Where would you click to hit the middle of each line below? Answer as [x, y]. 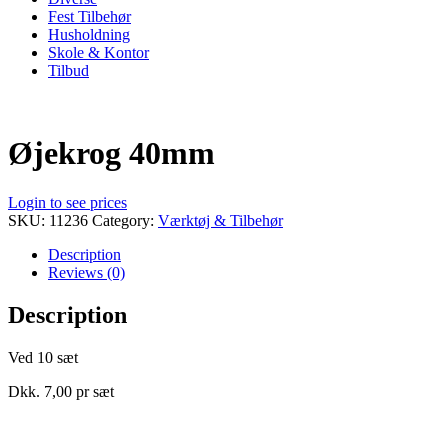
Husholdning [89, 34]
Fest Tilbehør [89, 16]
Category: [125, 220]
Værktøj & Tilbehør [220, 220]
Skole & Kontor [98, 52]
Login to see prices [67, 202]
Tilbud [68, 70]
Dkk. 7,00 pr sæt [61, 391]
